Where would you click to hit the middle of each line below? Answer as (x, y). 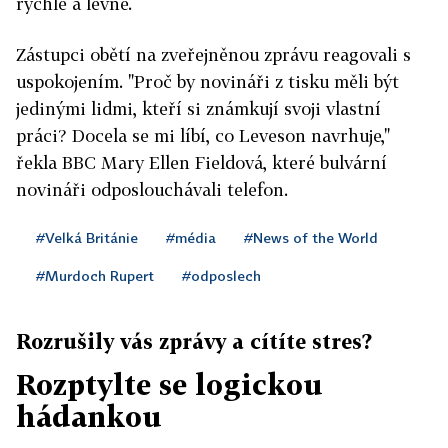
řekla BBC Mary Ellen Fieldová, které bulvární (201, 163)
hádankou (89, 417)
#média (191, 238)
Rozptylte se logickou (169, 385)
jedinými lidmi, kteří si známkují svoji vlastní (198, 109)
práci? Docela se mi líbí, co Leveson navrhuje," (203, 136)
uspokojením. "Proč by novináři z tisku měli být (207, 82)
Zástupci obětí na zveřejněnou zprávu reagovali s (213, 55)
